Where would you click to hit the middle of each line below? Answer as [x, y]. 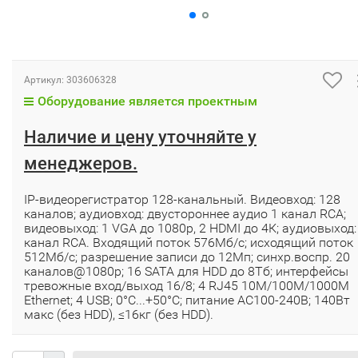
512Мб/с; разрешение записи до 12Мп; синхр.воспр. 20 [187, 257]
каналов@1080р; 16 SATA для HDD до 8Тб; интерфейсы [186, 271]
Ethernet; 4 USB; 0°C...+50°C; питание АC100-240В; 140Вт [187, 300]
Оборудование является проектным [147, 101]
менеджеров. [81, 163]
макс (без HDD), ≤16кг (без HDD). [119, 314]
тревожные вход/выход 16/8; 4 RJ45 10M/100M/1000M [187, 285]
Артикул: [45, 80]
